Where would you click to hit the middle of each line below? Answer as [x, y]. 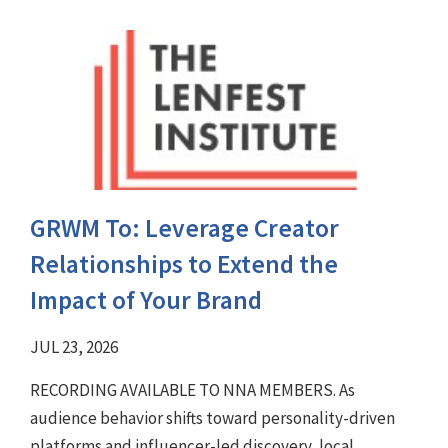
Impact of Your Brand [146, 300]
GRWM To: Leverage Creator [184, 228]
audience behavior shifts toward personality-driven [212, 418]
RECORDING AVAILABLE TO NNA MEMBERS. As [192, 390]
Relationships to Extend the [184, 264]
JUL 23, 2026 [74, 347]
